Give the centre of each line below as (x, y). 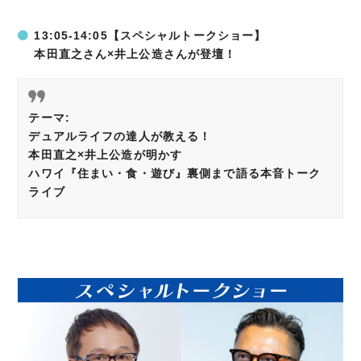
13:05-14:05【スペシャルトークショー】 (150, 36)
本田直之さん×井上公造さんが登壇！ (135, 54)
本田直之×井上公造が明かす (106, 155)
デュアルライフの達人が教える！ (120, 137)
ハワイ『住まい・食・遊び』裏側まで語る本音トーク (175, 174)
